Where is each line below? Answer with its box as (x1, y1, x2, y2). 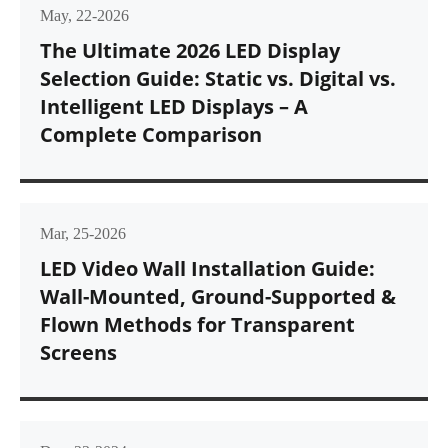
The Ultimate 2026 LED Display (40, 37, 340, 65)
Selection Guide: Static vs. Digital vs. (40, 65, 396, 93)
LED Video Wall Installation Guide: (40, 255, 375, 283)
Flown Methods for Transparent (40, 311, 355, 339)
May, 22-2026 (40, 7, 129, 25)
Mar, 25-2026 (40, 225, 126, 243)
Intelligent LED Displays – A (40, 93, 308, 121)
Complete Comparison (40, 121, 262, 149)
